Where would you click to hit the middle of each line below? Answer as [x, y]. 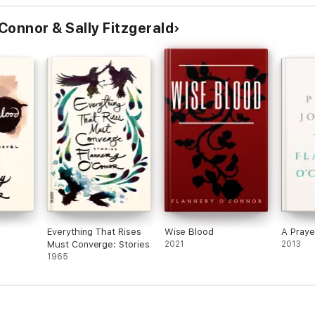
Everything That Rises [94, 232]
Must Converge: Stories [98, 244]
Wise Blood [189, 232]
